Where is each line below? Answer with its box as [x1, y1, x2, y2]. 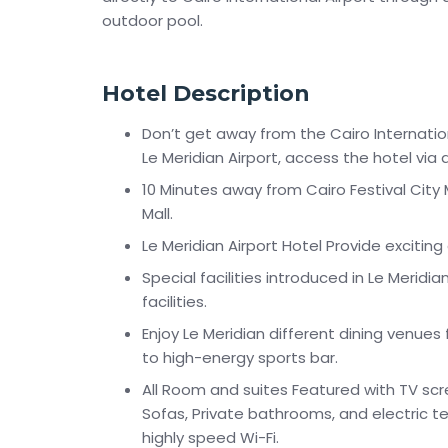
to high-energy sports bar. [142, 347, 338, 368]
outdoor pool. [102, 10, 203, 31]
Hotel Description [102, 80, 310, 107]
